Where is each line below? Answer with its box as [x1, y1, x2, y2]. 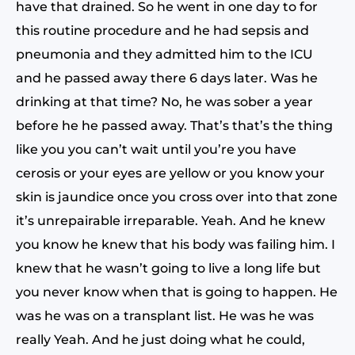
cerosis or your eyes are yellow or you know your [16, 166, 325, 181]
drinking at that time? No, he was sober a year [16, 94, 313, 109]
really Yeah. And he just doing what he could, [16, 332, 305, 347]
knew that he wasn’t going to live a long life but [16, 261, 321, 276]
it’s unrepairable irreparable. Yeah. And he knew [16, 213, 325, 228]
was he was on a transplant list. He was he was [16, 308, 314, 323]
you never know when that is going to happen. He [16, 284, 338, 300]
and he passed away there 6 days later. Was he [16, 71, 318, 86]
